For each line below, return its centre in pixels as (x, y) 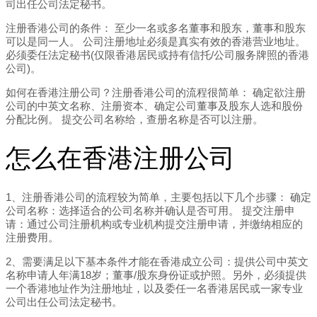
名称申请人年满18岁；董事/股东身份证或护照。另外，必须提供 (156, 275)
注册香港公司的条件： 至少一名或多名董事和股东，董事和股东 (156, 29)
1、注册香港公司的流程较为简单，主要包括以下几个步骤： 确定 (158, 198)
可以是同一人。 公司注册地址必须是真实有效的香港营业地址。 (156, 42)
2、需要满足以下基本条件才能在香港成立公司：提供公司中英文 (157, 261)
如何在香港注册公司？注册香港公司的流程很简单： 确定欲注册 (156, 92)
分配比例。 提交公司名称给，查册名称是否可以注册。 (134, 119)
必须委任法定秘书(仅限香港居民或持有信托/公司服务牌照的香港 (157, 56)
